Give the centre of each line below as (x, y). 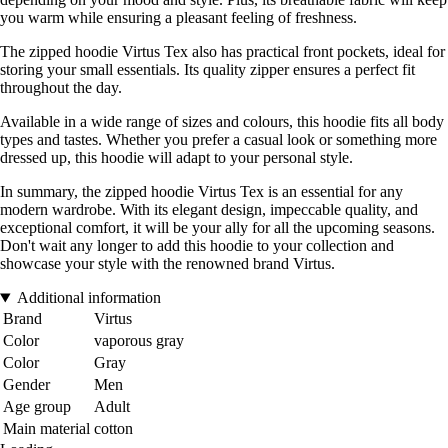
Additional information (88, 298)
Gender (26, 385)
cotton (113, 429)
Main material (46, 429)
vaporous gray (139, 341)
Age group (37, 407)
